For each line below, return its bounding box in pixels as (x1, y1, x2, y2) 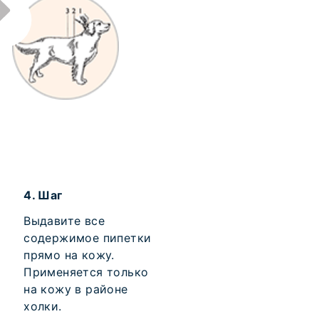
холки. (23, 299, 62, 313)
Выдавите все (23, 214, 105, 228)
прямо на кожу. (23, 248, 115, 262)
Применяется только (23, 265, 149, 279)
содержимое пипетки (23, 231, 152, 245)
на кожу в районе (23, 282, 128, 296)
